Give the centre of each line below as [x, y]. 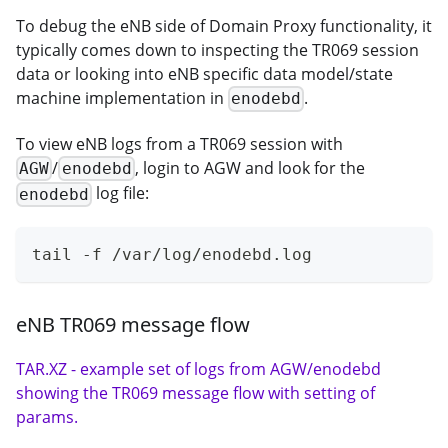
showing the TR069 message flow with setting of [195, 392]
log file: [121, 193]
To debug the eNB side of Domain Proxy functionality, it [224, 25]
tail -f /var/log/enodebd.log [172, 254]
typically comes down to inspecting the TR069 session [217, 49]
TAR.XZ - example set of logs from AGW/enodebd [198, 368]
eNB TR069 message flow [133, 324]
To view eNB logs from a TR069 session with [179, 143]
